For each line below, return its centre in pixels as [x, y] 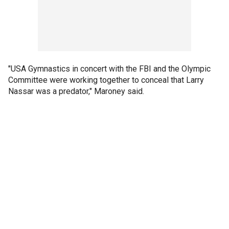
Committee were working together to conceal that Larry [106, 80]
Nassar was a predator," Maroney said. [76, 91]
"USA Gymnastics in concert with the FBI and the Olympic [109, 68]
